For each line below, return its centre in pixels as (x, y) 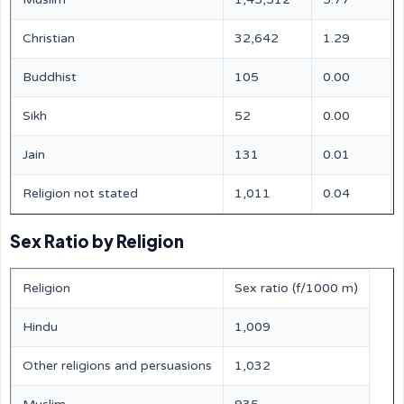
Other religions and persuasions (117, 366)
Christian (49, 38)
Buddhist (50, 77)
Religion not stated (80, 193)
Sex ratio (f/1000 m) (296, 288)
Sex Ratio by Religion (97, 241)
